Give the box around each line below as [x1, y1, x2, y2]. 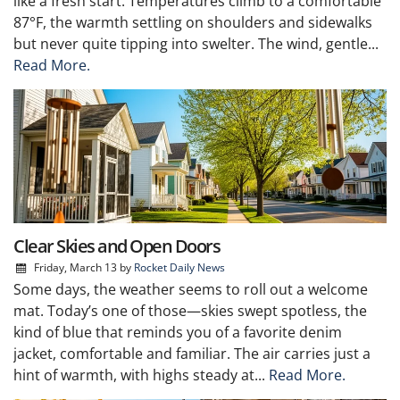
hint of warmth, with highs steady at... [13, 364, 269, 385]
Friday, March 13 [33, 259, 117, 275]
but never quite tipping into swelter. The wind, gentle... [13, 33, 379, 54]
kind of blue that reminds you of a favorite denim [13, 321, 342, 342]
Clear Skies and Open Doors [13, 233, 220, 258]
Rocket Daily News [133, 259, 225, 275]
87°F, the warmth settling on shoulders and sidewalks [13, 12, 372, 32]
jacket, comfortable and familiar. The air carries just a [13, 343, 371, 363]
